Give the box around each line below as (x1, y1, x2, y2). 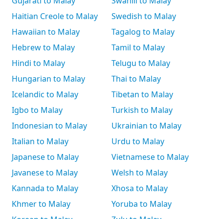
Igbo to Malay (12, 105, 63, 115)
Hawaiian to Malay (12, 26, 80, 37)
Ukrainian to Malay (111, 120, 181, 131)
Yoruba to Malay (111, 198, 172, 209)
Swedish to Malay (111, 11, 176, 22)
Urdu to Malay (111, 136, 164, 147)
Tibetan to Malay (111, 89, 173, 100)
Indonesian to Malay (12, 120, 87, 131)
